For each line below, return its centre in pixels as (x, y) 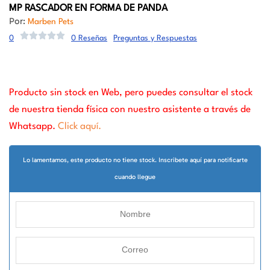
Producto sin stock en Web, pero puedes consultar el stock (131, 93)
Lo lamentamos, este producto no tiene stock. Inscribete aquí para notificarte (135, 160)
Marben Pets (51, 21)
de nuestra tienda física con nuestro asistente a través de (130, 109)
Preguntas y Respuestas (155, 38)
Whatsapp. (33, 126)
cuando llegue (135, 177)
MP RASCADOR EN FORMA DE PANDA (88, 9)
